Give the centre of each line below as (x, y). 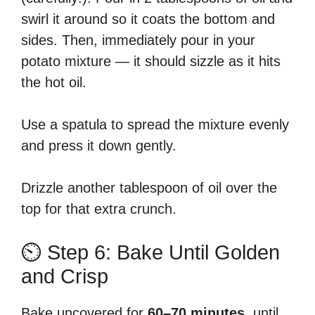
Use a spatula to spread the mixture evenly (155, 124)
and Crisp (65, 276)
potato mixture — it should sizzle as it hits (151, 61)
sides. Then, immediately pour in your (138, 40)
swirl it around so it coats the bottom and (148, 19)
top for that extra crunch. (99, 208)
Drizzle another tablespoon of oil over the (149, 187)
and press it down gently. (99, 145)
